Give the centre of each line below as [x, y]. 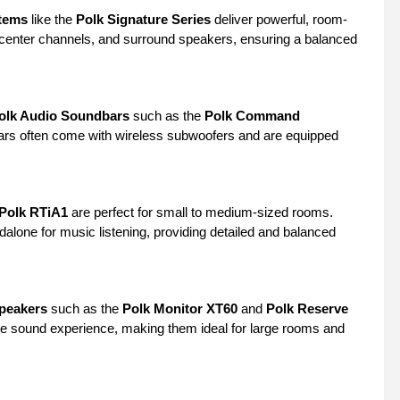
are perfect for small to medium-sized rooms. [200, 212]
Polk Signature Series [143, 19]
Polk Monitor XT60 [180, 308]
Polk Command [252, 116]
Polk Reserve [307, 308]
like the [52, 19]
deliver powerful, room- [279, 19]
